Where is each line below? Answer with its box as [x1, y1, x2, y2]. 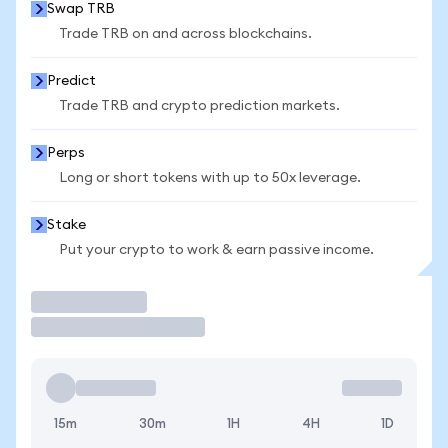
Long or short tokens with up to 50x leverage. [59, 171, 361, 185]
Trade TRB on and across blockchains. [59, 27, 312, 41]
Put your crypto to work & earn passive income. [59, 243, 374, 257]
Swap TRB [47, 2, 115, 16]
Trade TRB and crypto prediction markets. [59, 99, 340, 113]
